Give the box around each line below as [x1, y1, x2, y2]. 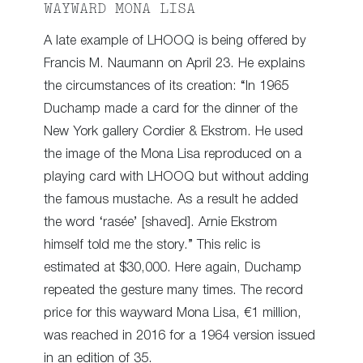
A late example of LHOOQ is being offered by [44, 34, 306, 47]
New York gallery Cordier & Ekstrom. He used [44, 125, 303, 138]
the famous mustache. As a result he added [44, 193, 298, 206]
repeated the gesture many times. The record [44, 284, 303, 297]
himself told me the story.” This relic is [44, 238, 260, 251]
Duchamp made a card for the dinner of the [44, 102, 297, 115]
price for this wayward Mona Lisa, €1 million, [44, 306, 301, 319]
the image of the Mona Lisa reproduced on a [44, 147, 301, 160]
